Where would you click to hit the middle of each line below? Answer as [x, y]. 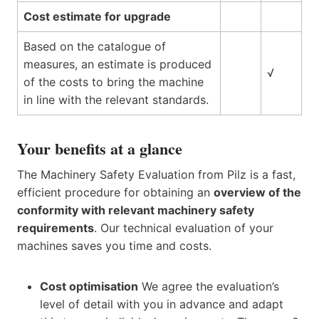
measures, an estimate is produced [117, 64]
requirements [56, 228]
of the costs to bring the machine [114, 82]
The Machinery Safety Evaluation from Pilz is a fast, [156, 174]
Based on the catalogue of [95, 46]
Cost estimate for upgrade [97, 16]
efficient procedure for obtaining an [115, 192]
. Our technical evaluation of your [184, 228]
